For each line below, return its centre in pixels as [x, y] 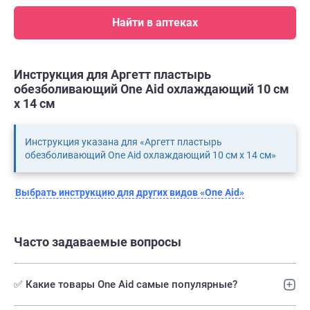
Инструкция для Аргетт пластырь [112, 75]
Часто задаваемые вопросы [98, 242]
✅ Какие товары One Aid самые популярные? [126, 285]
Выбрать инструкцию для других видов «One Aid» [130, 193]
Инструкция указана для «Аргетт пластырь [124, 142]
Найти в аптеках [155, 23]
